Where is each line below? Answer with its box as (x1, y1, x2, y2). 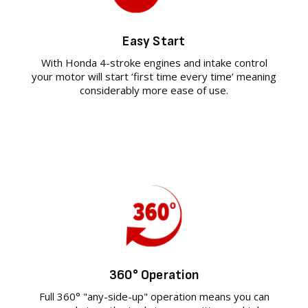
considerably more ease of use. (80, 82, 228, 97)
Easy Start (122, 32, 186, 49)
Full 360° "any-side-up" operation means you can (38, 289, 269, 303)
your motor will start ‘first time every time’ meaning (32, 69, 276, 83)
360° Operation (109, 266, 199, 283)
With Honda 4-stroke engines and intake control (41, 55, 267, 69)
